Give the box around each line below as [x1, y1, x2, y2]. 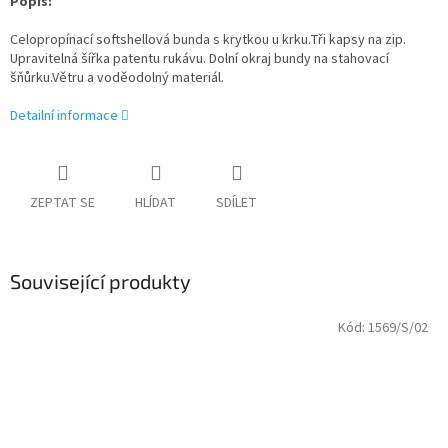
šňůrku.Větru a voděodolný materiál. [10, 68, 224, 89]
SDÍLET [216, 193, 257, 214]
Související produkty [10, 269, 191, 294]
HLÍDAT [135, 193, 176, 214]
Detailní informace [10, 106, 118, 127]
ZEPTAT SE [30, 193, 95, 214]
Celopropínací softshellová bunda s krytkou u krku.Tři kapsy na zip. [10, 30, 406, 51]
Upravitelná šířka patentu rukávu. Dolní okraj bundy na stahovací [10, 49, 389, 70]
